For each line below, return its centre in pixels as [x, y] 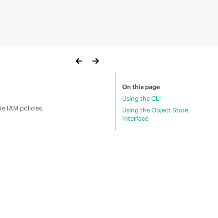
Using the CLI [141, 99]
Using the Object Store [155, 110]
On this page [141, 87]
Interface [135, 118]
